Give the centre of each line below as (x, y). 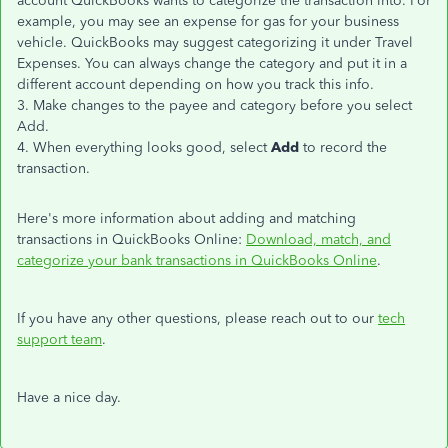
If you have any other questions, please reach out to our (197, 318)
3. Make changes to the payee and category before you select (214, 105)
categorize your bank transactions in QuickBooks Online (197, 260)
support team (59, 339)
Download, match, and (318, 239)
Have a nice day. (69, 397)
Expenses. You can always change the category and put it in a (212, 63)
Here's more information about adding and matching (186, 218)
